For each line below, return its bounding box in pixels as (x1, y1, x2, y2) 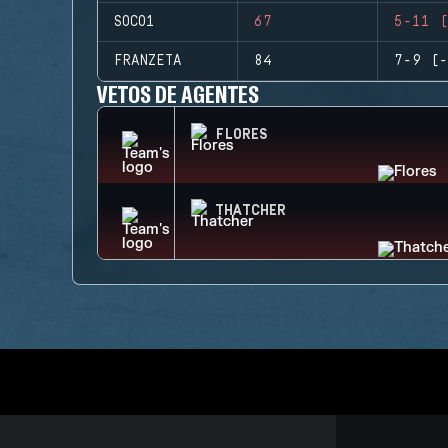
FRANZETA (114, 53, 182, 69)
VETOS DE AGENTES (97, 79, 260, 108)
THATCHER (215, 203, 286, 219)
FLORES (215, 127, 268, 143)
